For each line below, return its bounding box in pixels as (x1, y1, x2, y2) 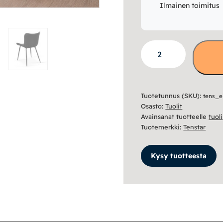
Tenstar (183, 123, 206, 131)
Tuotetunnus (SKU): (141, 92, 204, 100)
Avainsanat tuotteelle (141, 112, 209, 121)
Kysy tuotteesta (151, 151, 207, 161)
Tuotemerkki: (141, 123, 184, 131)
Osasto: (141, 102, 166, 111)
